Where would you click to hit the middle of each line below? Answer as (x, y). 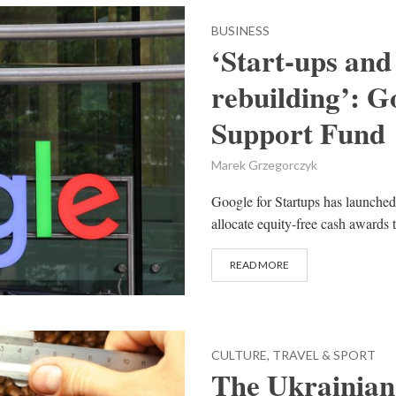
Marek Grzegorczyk (264, 165)
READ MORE (259, 265)
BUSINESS (240, 31)
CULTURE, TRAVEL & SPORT (293, 355)
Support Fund (298, 133)
